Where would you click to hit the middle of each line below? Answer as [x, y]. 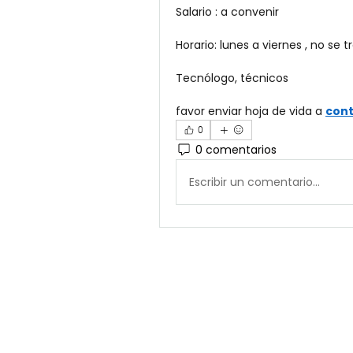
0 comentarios [236, 149]
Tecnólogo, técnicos [234, 78]
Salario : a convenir [229, 12]
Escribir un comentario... [255, 182]
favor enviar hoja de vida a [251, 111]
